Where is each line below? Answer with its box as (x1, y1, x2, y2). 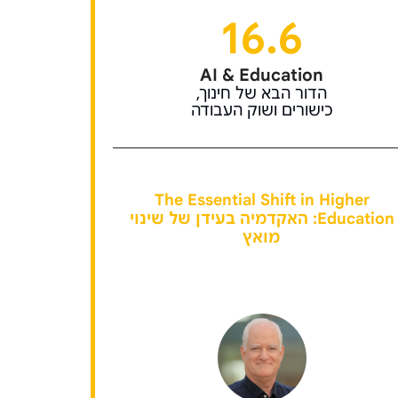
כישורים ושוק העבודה (190, 100, 333, 120)
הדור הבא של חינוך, (196, 84, 327, 103)
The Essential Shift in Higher (154, 190, 370, 210)
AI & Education (200, 64, 323, 85)
